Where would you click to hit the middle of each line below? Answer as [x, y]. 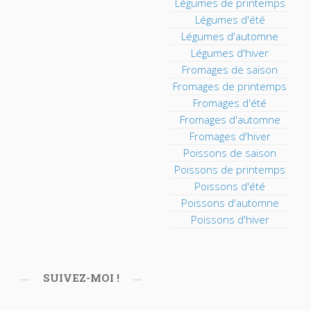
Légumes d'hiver [230, 53]
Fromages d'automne [230, 119]
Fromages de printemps [230, 86]
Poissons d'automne [230, 203]
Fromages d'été [230, 103]
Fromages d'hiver [230, 136]
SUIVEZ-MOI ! [81, 278]
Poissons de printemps [230, 169]
